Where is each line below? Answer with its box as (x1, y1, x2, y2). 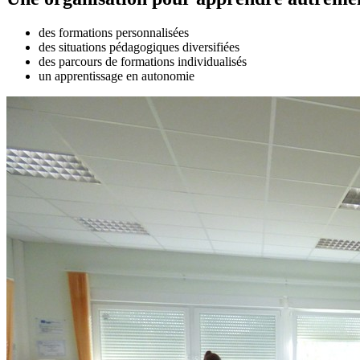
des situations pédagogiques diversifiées (39, 39, 239, 54)
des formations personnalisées (39, 25, 189, 39)
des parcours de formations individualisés (39, 54, 247, 68)
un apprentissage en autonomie (39, 68, 194, 83)
